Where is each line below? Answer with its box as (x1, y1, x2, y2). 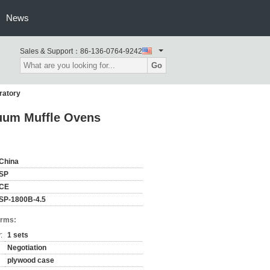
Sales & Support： (20, 47, 80, 55)
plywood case (7, 256, 54, 265)
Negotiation (7, 243, 46, 252)
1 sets (7, 231, 28, 239)
